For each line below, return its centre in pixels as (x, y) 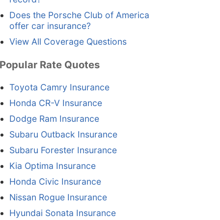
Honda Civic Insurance (55, 182)
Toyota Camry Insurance (59, 87)
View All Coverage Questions (68, 42)
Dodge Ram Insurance (54, 119)
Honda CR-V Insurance (55, 103)
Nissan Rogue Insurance (58, 197)
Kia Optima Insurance (52, 166)
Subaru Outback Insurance (63, 135)
